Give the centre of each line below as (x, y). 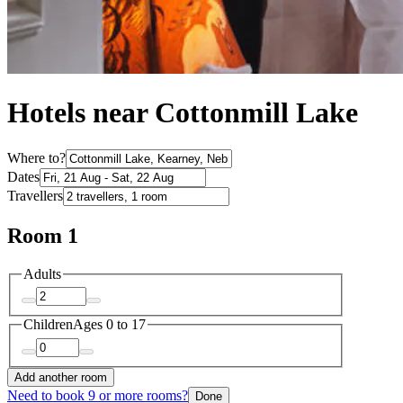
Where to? (36, 157)
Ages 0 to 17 (109, 325)
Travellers (35, 195)
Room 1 (43, 235)
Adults (42, 273)
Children (48, 325)
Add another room (61, 377)
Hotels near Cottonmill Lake (183, 113)
